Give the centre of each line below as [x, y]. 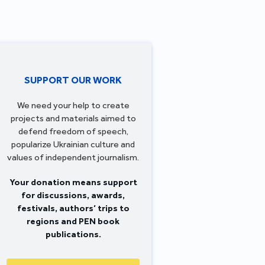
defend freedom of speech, [73, 131]
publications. [73, 234]
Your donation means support [73, 182]
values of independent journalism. [73, 157]
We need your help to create [73, 105]
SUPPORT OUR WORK [73, 80]
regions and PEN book [73, 221]
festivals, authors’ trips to [73, 208]
